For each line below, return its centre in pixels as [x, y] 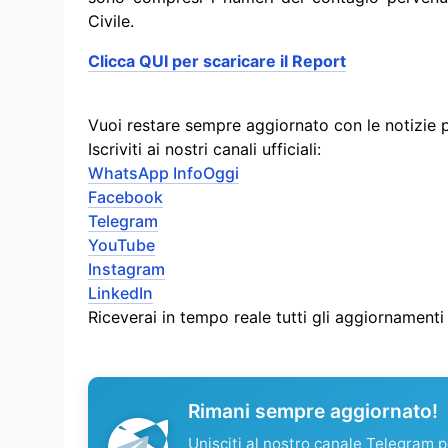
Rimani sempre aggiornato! [313, 411]
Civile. [111, 21]
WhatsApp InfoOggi [163, 173]
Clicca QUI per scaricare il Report [217, 61]
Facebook [125, 197]
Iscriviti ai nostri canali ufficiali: [204, 149]
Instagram [126, 269]
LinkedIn [120, 293]
